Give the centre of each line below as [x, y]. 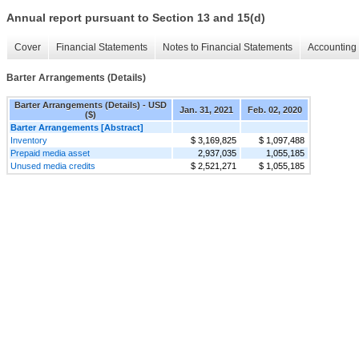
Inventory [29, 140]
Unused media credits [53, 165]
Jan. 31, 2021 [206, 109]
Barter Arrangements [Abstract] [77, 127]
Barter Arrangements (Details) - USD [91, 105]
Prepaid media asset [50, 153]
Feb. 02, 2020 [274, 109]
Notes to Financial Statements [228, 48]
